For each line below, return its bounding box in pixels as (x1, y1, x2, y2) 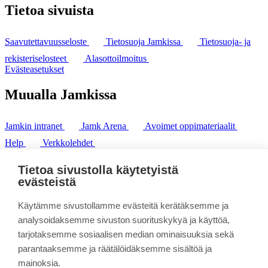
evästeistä (18, 175, 76, 188)
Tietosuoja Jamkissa (106, 36, 183, 47)
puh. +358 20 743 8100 (5, 159, 94, 169)
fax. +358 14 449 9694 (5, 169, 92, 180)
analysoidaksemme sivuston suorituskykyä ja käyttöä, (18, 215, 230, 225)
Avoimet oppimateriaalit (145, 120, 237, 131)
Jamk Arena (81, 120, 129, 131)
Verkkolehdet (42, 137, 95, 148)
